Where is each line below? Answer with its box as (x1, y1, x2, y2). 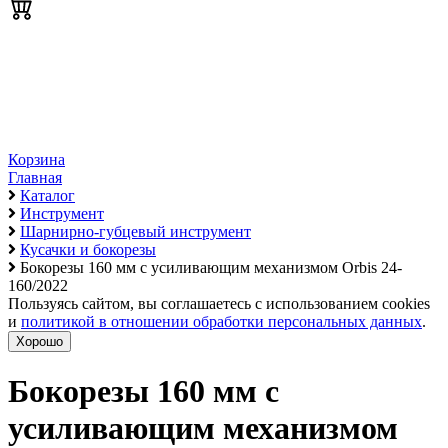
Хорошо (16, 334, 63, 349)
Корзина (8, 151, 65, 168)
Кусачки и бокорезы (20, 241, 156, 258)
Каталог (20, 187, 75, 204)
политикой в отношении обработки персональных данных (21, 313, 422, 330)
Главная (8, 169, 62, 186)
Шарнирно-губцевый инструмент (20, 223, 251, 240)
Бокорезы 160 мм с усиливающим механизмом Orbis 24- (20, 259, 402, 276)
